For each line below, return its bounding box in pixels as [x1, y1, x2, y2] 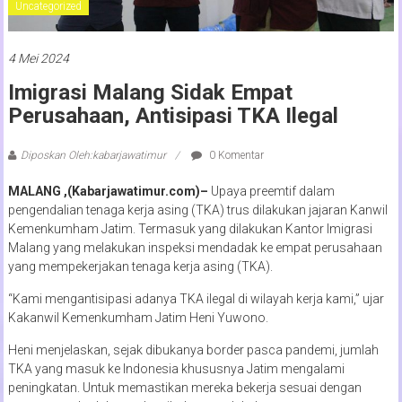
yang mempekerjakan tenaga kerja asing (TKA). [7, 258, 273, 274]
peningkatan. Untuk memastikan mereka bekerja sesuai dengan [7, 380, 362, 395]
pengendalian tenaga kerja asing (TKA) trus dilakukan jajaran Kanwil [7, 202, 388, 217]
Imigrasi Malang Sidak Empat [7, 79, 293, 105]
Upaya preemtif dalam [210, 183, 335, 198]
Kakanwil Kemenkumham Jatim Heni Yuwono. [7, 310, 268, 325]
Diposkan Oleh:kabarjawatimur [20, 148, 166, 162]
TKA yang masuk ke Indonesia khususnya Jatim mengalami [7, 361, 345, 376]
